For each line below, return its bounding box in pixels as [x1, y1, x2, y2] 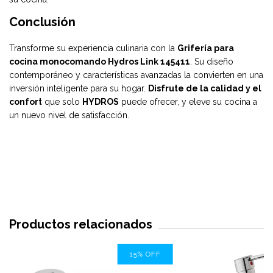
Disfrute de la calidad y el [148, 83, 261, 93]
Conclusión [9, 14, 76, 29]
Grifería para [177, 43, 234, 53]
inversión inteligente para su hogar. [9, 83, 148, 93]
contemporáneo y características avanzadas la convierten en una [9, 69, 263, 80]
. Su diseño [190, 56, 233, 66]
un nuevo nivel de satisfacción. [9, 110, 129, 120]
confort [9, 96, 42, 107]
